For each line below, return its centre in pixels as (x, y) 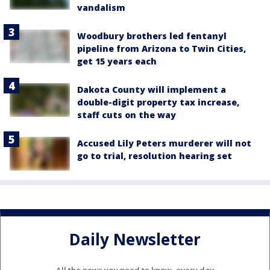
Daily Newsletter (135, 239)
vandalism (101, 8)
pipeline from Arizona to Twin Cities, (162, 49)
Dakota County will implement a (152, 90)
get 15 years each (117, 61)
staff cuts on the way (127, 115)
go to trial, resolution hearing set (155, 156)
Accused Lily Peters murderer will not (164, 143)
